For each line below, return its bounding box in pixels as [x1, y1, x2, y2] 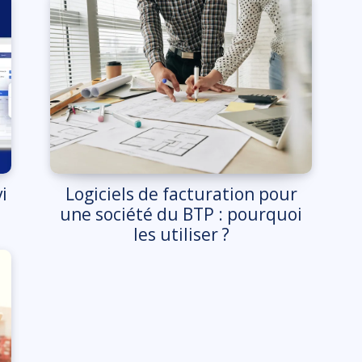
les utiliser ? [133, 223, 229, 246]
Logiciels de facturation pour [65, 183, 297, 206]
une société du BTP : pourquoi [60, 203, 302, 226]
